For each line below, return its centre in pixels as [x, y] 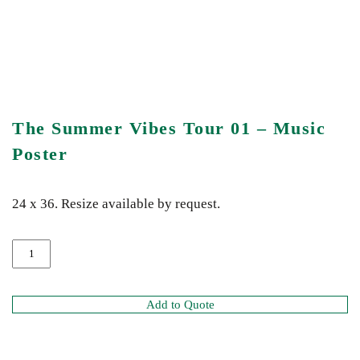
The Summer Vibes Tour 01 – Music [169, 128]
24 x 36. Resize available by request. [116, 204]
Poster [40, 154]
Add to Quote [180, 305]
